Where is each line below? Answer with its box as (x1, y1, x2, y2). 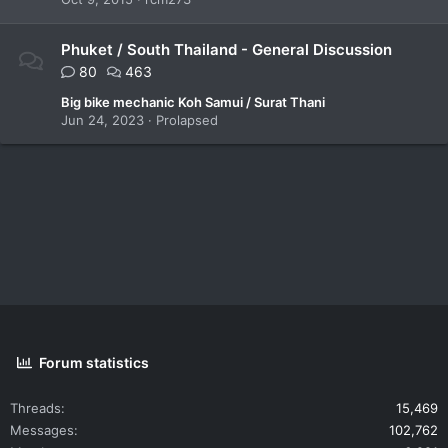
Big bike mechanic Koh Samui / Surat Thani (61, 94, 325, 110)
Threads (10, 399, 61, 416)
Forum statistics (39, 353, 150, 371)
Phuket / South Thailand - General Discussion (61, 40, 392, 59)
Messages (10, 421, 74, 438)
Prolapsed (156, 112, 218, 128)
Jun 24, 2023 (61, 112, 144, 128)
